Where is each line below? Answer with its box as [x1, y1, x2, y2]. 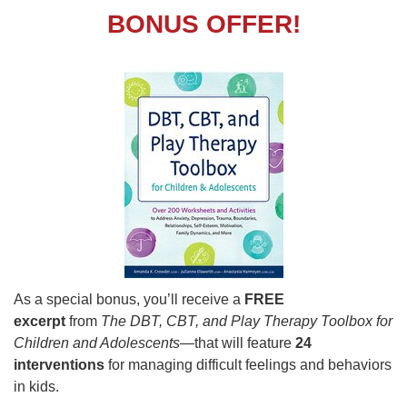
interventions [14, 357, 104, 372]
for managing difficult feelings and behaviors [104, 357, 392, 372]
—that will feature [180, 335, 295, 351]
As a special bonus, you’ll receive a [14, 292, 241, 307]
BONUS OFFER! [106, 10, 301, 38]
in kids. [14, 379, 59, 394]
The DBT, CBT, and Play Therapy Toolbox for [101, 313, 392, 329]
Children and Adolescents [14, 335, 180, 351]
